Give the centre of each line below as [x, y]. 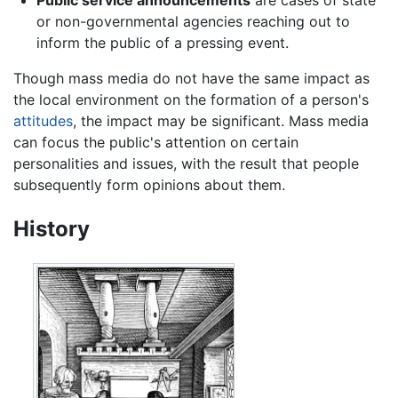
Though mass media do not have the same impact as [191, 79]
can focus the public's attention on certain [156, 143]
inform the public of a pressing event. [162, 43]
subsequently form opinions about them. [149, 185]
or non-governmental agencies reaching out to [193, 22]
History [52, 228]
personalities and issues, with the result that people [186, 164]
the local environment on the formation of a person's [191, 100]
